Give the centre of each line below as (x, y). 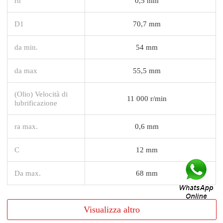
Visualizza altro (111, 209)
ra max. (26, 126)
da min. (26, 47)
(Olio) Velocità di (41, 94)
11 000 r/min (147, 98)
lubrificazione (36, 103)
